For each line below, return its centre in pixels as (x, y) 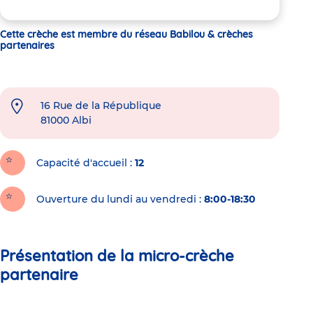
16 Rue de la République (101, 105)
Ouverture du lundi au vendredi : (119, 199)
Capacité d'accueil (82, 162)
